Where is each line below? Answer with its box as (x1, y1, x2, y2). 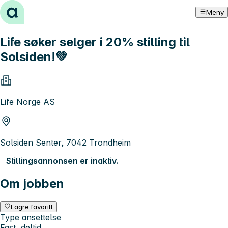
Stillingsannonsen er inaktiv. (6, 155, 118, 166)
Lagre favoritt (11, 202, 53, 211)
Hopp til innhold (4, 4, 67, 14)
